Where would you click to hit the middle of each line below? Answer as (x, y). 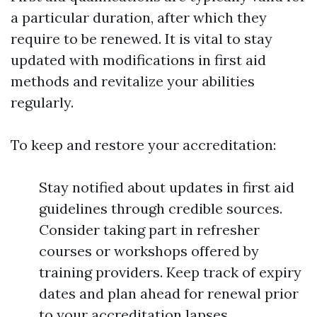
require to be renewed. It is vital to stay (142, 39)
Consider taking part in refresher (149, 230)
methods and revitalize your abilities (133, 81)
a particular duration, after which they (139, 18)
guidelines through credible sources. (161, 209)
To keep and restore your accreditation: (143, 145)
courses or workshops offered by (149, 251)
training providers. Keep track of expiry (170, 272)
